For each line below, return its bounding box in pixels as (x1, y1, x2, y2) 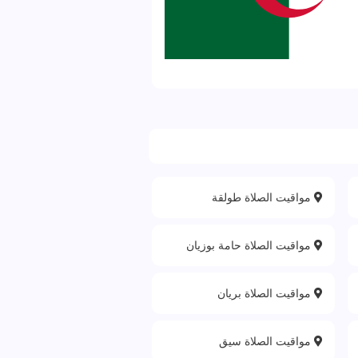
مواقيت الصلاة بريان (217, 285, 315, 300)
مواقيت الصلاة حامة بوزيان (186, 237, 315, 253)
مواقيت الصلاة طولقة (212, 189, 315, 205)
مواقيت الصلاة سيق (219, 333, 315, 348)
